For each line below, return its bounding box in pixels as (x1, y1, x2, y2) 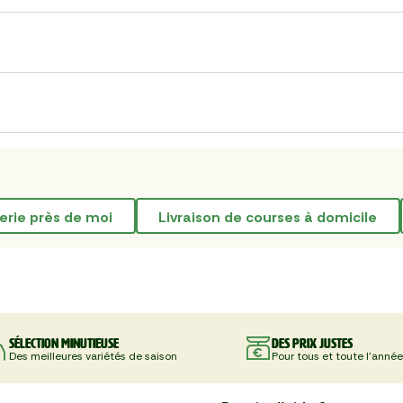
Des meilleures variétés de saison (8, 348, 177, 363)
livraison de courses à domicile (166, 207, 378, 227)
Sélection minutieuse (8, 335, 119, 351)
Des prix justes (271, 335, 353, 351)
